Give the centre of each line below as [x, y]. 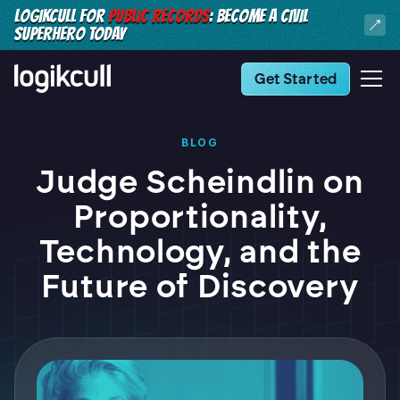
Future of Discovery [200, 286]
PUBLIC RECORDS [158, 16]
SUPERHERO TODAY [70, 34]
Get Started [296, 79]
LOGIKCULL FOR [61, 16]
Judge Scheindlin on [200, 182]
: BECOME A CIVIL [258, 16]
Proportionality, [200, 217]
